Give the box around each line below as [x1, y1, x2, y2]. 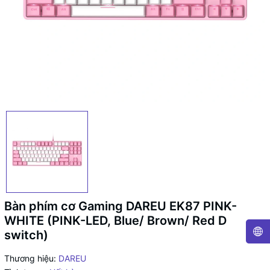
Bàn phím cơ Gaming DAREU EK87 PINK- [4, 199, 237, 213]
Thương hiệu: [4, 253, 56, 263]
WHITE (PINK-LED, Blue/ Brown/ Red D [4, 213, 227, 228]
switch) [4, 228, 48, 242]
